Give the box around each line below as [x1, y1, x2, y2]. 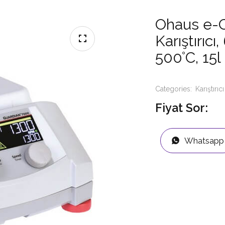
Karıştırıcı [195, 85, 224, 93]
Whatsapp [184, 135, 224, 146]
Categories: [155, 85, 194, 93]
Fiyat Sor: [155, 101, 208, 115]
